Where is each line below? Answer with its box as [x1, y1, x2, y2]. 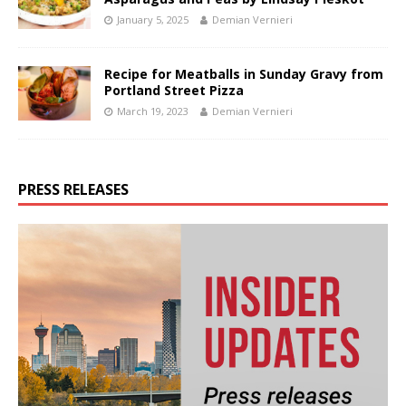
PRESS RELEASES [18, 179, 129, 199]
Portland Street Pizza [104, 81, 244, 99]
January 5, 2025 [117, 12, 188, 26]
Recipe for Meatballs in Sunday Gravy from [104, 64, 383, 82]
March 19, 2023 [117, 103, 188, 118]
